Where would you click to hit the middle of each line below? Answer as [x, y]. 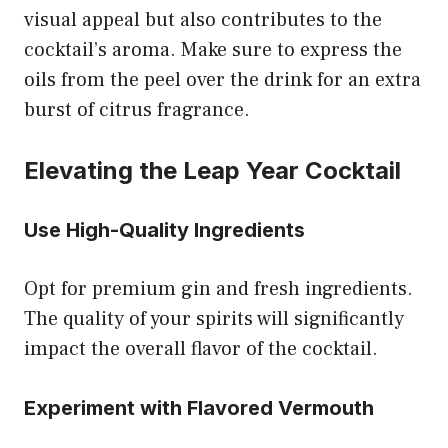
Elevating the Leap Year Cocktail [212, 170]
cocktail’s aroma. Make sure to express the [213, 49]
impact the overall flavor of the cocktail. [201, 348]
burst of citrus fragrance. [137, 109]
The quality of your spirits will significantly [214, 318]
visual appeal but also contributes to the [203, 19]
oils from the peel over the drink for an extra [222, 79]
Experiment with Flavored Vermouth [199, 407]
